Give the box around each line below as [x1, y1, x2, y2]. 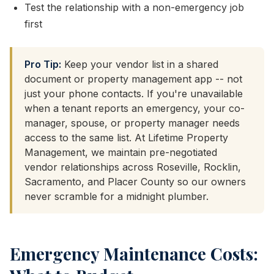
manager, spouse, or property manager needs [24, 117, 240, 129]
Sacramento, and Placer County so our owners [24, 176, 246, 188]
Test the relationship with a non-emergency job [24, 1, 244, 13]
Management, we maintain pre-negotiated [24, 146, 217, 158]
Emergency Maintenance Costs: [10, 242, 258, 265]
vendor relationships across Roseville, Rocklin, [24, 161, 241, 173]
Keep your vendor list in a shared [61, 58, 218, 70]
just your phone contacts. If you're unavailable [24, 87, 243, 100]
